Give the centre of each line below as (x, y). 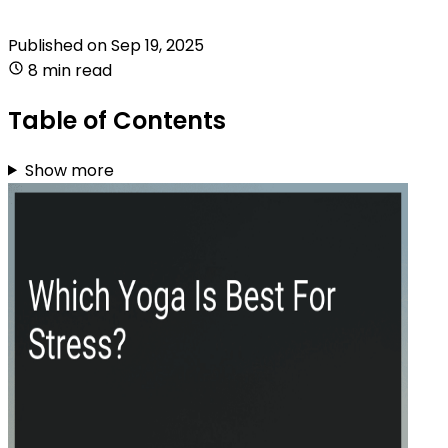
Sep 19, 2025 (157, 45)
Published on (59, 45)
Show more (69, 170)
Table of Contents (117, 120)
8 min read (70, 70)
